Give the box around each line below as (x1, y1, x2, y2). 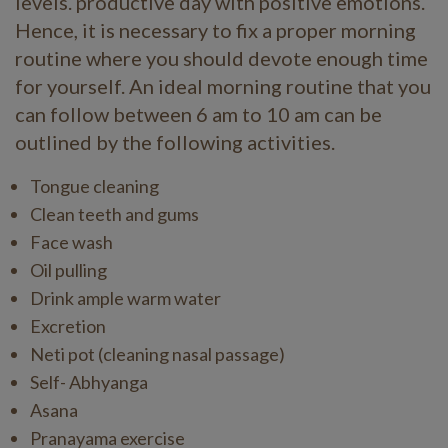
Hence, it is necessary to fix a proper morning (15, 18, 416, 43)
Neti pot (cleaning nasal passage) (30, 343, 285, 366)
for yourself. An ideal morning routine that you (15, 74, 431, 99)
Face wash (30, 231, 113, 254)
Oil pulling (30, 259, 107, 282)
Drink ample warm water (30, 287, 221, 310)
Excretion (30, 315, 106, 338)
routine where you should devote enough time (15, 46, 428, 71)
